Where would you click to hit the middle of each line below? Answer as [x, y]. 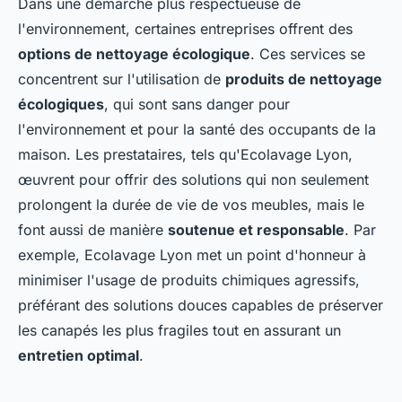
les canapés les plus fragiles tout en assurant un [179, 330]
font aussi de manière [93, 229]
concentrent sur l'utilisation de [122, 79]
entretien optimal [79, 355]
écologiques [61, 104]
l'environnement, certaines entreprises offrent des [185, 28]
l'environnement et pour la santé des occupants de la [197, 129]
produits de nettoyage [304, 79]
